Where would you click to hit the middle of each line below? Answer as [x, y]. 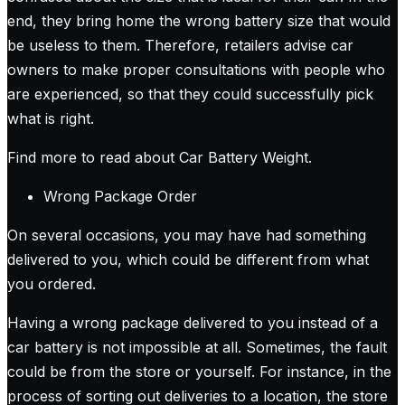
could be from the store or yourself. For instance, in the [199, 372]
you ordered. [52, 284]
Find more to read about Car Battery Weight [158, 158]
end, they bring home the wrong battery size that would [199, 21]
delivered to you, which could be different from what [188, 260]
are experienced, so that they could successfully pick [190, 94]
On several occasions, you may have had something [187, 235]
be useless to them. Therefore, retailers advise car [180, 46]
